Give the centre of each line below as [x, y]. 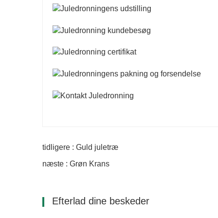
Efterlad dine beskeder [99, 201]
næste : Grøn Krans [76, 164]
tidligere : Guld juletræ [80, 147]
